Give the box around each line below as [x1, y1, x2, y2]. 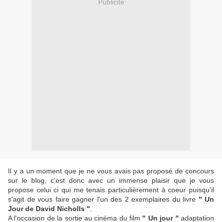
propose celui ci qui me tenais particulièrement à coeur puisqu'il [8, 186, 214, 194]
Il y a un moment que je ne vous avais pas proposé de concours [8, 167, 214, 175]
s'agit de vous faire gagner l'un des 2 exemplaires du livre [8, 195, 199, 204]
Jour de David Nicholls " [8, 205, 90, 213]
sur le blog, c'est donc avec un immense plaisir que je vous [8, 176, 214, 185]
